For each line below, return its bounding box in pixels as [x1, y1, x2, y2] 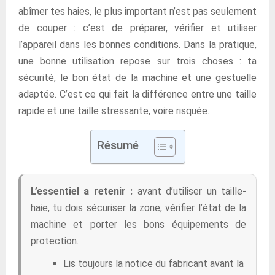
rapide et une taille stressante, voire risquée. [18, 105, 209, 117]
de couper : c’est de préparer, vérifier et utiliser [18, 22, 257, 34]
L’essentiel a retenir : [31, 185, 133, 197]
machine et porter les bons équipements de [31, 219, 246, 230]
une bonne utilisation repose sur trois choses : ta [18, 55, 257, 67]
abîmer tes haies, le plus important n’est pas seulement [18, 6, 257, 17]
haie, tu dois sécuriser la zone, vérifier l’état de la [31, 202, 246, 214]
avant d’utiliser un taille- [133, 185, 247, 197]
